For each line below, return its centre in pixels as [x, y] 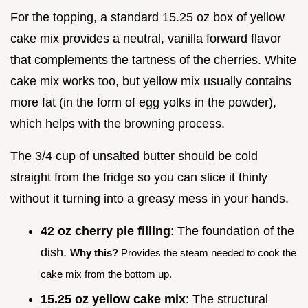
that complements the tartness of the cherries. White [153, 60]
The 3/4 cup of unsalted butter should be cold [134, 156]
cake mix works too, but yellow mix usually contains [151, 81]
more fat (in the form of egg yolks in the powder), [143, 103]
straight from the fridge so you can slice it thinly [139, 178]
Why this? [94, 253]
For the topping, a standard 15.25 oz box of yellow [147, 18]
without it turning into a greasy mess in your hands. [150, 199]
